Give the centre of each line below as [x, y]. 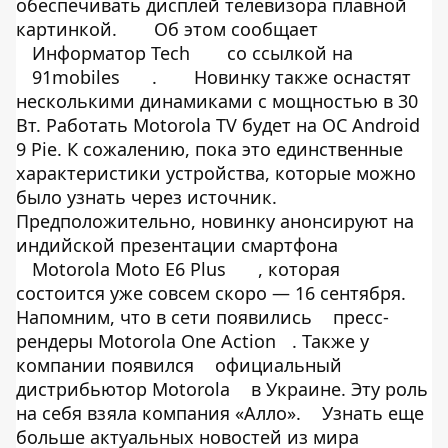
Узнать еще [373, 413]
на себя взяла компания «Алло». [161, 413]
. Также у [330, 341]
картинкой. [69, 29]
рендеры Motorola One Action [146, 341]
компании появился [107, 365]
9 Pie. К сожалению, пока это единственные [209, 149]
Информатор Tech [111, 53]
